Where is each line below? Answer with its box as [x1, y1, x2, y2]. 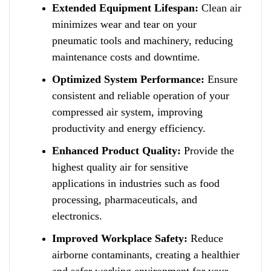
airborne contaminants [52, 248, 149, 261]
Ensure [204, 73, 238, 85]
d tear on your [135, 18, 197, 30]
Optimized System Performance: [52, 73, 204, 85]
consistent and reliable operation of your [52, 89, 229, 102]
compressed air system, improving [52, 105, 203, 118]
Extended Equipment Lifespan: [52, 1, 198, 14]
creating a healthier [152, 248, 240, 261]
